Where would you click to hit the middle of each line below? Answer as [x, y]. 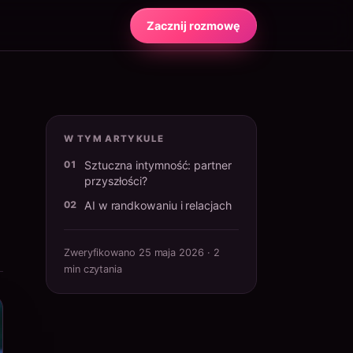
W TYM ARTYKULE [114, 139]
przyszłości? [116, 181]
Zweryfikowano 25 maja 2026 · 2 [142, 253]
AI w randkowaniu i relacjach [158, 205]
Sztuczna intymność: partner [158, 165]
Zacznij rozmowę [193, 25]
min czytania [93, 269]
